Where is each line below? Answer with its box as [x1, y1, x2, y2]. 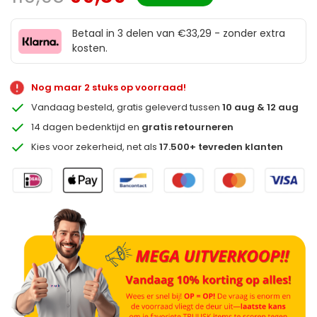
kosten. [72, 41, 108, 56]
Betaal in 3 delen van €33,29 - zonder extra [72, 26, 286, 41]
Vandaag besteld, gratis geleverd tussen [31, 100, 223, 115]
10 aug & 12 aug [222, 100, 299, 115]
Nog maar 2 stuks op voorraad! [31, 81, 187, 95]
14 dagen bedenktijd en [31, 120, 142, 134]
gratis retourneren [142, 120, 234, 134]
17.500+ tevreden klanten [159, 140, 284, 154]
